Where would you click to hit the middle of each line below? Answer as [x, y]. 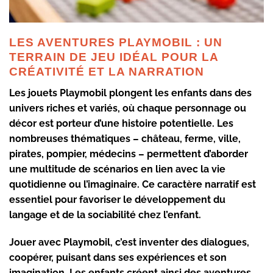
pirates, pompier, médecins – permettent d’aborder [129, 154]
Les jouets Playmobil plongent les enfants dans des [130, 93]
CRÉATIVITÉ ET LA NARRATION [107, 71]
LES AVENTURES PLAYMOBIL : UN [116, 42]
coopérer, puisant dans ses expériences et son [118, 258]
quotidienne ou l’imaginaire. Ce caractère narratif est [133, 184]
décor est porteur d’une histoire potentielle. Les [121, 123]
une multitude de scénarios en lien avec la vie [117, 169]
